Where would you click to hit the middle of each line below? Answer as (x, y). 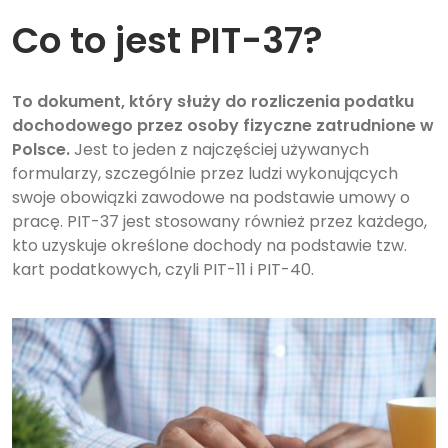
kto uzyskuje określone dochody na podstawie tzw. (209, 245)
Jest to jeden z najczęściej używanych (219, 149)
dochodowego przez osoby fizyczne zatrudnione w (223, 125)
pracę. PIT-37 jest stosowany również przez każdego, (219, 221)
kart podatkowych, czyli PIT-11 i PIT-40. (163, 269)
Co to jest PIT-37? (167, 40)
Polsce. (41, 149)
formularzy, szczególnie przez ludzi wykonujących (205, 173)
